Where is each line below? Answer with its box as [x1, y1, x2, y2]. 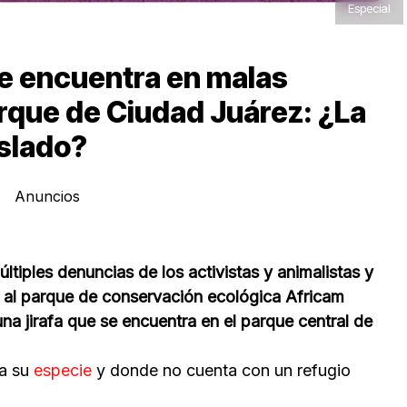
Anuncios [14, 186, 80, 205]
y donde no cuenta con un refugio [96, 360, 351, 380]
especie [34, 360, 96, 380]
